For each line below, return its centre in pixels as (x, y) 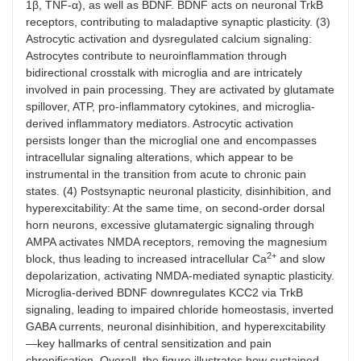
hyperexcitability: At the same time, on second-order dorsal (175, 208)
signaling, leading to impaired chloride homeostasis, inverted (180, 310)
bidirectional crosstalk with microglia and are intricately (164, 73)
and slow (301, 259)
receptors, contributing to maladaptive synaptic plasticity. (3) (178, 22)
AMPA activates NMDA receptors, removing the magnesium (176, 242)
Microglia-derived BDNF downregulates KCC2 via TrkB (164, 293)
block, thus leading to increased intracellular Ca (146, 259)
